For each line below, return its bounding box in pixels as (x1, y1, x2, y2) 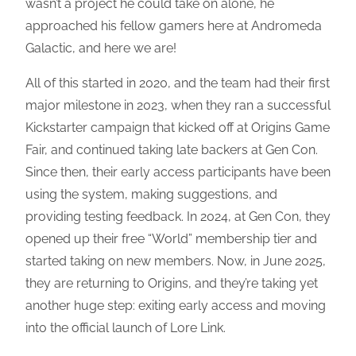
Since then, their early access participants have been (25, 164, 331, 180)
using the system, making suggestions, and (25, 186, 277, 202)
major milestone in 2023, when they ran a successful (25, 97, 331, 113)
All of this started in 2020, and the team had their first (25, 75, 330, 91)
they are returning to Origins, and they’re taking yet (25, 275, 318, 291)
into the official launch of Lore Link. (25, 319, 226, 335)
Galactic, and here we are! (25, 40, 176, 56)
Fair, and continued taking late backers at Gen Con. (25, 141, 318, 157)
